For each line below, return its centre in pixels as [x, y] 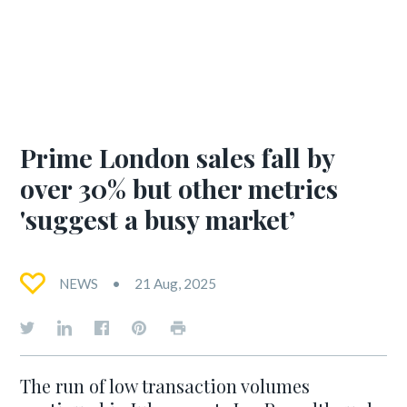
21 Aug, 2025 [176, 283]
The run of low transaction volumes [165, 386]
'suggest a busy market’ [158, 219]
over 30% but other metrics [179, 188]
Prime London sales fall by [178, 157]
